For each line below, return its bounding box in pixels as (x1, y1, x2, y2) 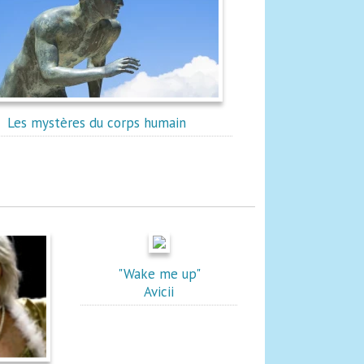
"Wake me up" (117, 265, 201, 283)
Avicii (144, 283, 175, 301)
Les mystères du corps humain (7, 114, 187, 132)
